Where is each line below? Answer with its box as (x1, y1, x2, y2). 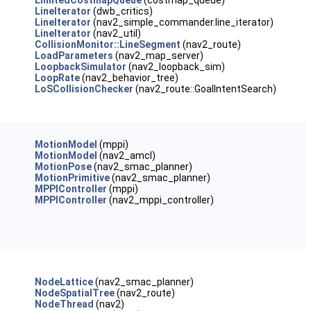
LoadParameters (34, 50, 113, 61)
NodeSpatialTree (34, 287, 115, 299)
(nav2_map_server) (112, 50, 203, 61)
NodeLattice (34, 276, 93, 287)
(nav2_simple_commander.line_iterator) (90, 17, 274, 28)
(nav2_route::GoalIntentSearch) (133, 83, 276, 94)
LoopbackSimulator (34, 61, 126, 72)
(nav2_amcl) (96, 150, 155, 161)
